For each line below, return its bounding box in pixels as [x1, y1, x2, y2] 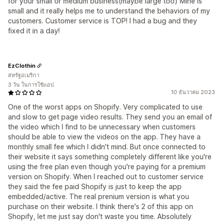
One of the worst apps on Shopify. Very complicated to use [8, 103, 203, 111]
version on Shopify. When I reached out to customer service [8, 172, 204, 181]
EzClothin [8, 62, 35, 69]
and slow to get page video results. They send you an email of [8, 112, 212, 121]
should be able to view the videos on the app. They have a [8, 132, 201, 141]
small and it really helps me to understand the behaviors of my [8, 6, 210, 15]
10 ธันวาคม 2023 [171, 89, 215, 96]
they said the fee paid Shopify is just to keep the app [8, 182, 182, 191]
